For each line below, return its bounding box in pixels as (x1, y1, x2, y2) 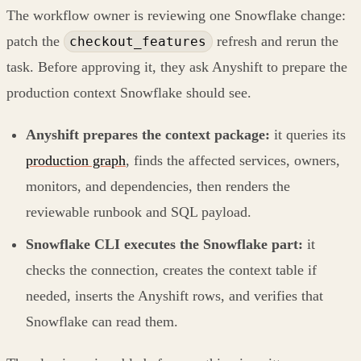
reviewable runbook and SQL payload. (26, 203, 251, 220)
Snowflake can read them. (26, 313, 178, 330)
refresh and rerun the (212, 32, 338, 49)
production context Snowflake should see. (6, 84, 251, 101)
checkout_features (69, 33, 207, 49)
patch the (6, 32, 64, 49)
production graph (26, 151, 126, 168)
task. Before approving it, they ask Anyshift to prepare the (6, 58, 347, 75)
